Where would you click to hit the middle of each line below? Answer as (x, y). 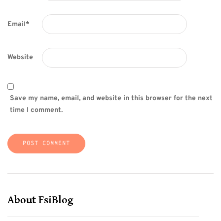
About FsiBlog (40, 200)
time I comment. (36, 110)
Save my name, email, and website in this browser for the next (111, 99)
